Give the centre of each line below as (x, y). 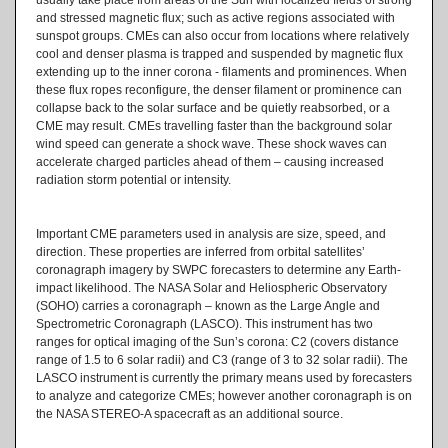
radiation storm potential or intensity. (133, 179)
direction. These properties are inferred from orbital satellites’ (200, 251)
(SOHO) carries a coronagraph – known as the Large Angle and (208, 305)
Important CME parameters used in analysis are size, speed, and (211, 233)
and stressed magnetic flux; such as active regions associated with (215, 17)
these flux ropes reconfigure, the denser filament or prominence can (219, 89)
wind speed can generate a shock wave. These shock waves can (211, 143)
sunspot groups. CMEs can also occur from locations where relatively (222, 35)
